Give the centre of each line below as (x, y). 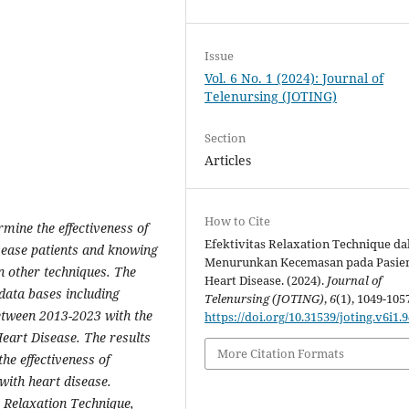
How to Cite (238, 221)
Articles (228, 161)
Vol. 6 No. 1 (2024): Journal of (294, 78)
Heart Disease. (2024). (266, 281)
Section (225, 138)
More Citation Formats (281, 354)
